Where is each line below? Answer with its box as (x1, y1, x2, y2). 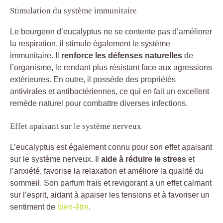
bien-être (57, 202, 89, 211)
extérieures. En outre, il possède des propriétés (10, 75, 176, 84)
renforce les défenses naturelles (61, 51, 182, 60)
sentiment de (10, 202, 57, 211)
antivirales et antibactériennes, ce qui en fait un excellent (10, 87, 209, 96)
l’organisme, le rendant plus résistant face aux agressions (10, 63, 212, 72)
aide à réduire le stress (101, 154, 186, 163)
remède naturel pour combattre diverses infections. (10, 99, 188, 108)
